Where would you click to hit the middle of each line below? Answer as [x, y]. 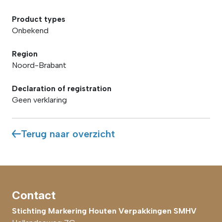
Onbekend [30, 30]
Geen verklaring [39, 100]
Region [25, 54]
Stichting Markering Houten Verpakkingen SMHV [104, 211]
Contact [34, 195]
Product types [39, 19]
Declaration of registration [62, 88]
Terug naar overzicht [68, 134]
